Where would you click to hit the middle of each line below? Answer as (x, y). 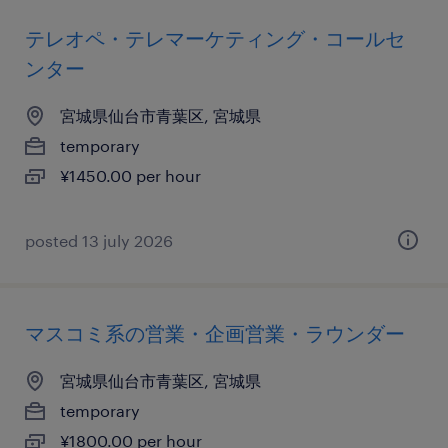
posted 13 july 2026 (99, 240)
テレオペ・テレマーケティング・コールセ (215, 38)
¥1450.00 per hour (130, 175)
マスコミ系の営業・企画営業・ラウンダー (215, 333)
